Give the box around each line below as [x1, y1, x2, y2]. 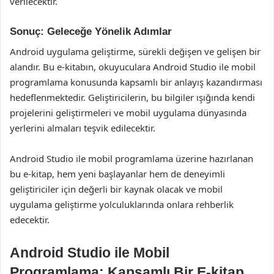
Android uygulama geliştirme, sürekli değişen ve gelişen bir [10, 45, 261, 57]
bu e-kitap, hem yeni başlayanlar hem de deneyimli [10, 167, 225, 180]
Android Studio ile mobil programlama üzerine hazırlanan [10, 152, 253, 165]
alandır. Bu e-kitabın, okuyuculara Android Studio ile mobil [10, 60, 256, 73]
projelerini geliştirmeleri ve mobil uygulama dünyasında [10, 106, 246, 119]
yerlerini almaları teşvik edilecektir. [10, 121, 155, 134]
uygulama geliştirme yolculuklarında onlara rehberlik [10, 198, 234, 210]
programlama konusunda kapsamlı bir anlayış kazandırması [10, 75, 262, 88]
